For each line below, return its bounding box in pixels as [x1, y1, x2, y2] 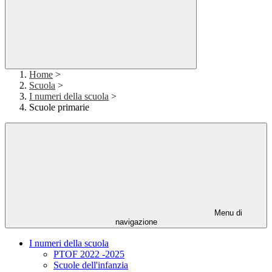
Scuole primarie [29, 102, 89, 113]
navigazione [115, 217, 157, 227]
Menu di [212, 208, 242, 218]
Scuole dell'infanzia [53, 260, 128, 271]
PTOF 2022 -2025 [53, 249, 124, 260]
